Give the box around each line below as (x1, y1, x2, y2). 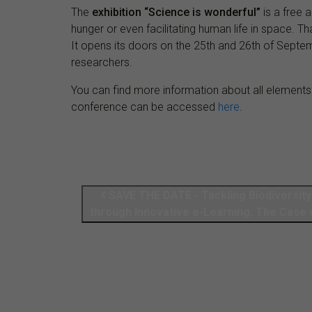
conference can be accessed (71, 100, 218, 114)
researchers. (71, 55, 132, 69)
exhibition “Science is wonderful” (92, 5, 260, 19)
